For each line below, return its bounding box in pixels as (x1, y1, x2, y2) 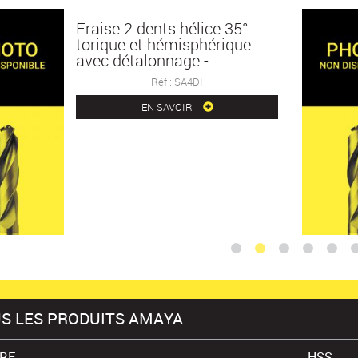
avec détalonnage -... (76, 50, 221, 71)
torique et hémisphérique (76, 34, 252, 55)
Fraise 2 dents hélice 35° (76, 18, 249, 39)
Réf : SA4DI (151, 74, 204, 89)
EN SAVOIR (141, 100, 195, 114)
